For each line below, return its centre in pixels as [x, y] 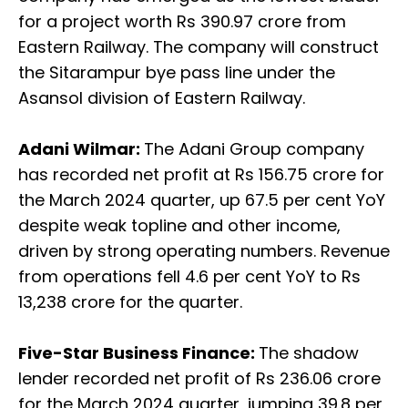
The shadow [309, 353]
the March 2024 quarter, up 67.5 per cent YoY [202, 200]
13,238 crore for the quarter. [130, 302]
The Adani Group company [254, 149]
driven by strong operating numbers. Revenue [204, 251]
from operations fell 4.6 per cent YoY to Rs [189, 277]
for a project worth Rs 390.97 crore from [182, 22]
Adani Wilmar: [81, 149]
